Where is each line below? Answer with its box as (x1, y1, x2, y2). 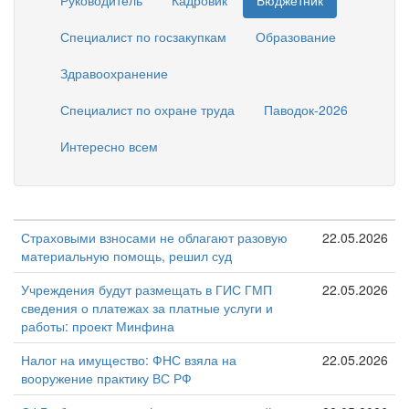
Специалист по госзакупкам (60, 27, 226, 46)
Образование (256, 27, 336, 46)
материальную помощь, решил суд (21, 246, 232, 265)
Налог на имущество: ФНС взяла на (21, 350, 236, 369)
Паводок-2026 (264, 100, 348, 119)
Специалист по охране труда (60, 100, 235, 119)
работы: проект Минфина (21, 316, 174, 335)
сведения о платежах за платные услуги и (21, 298, 273, 317)
